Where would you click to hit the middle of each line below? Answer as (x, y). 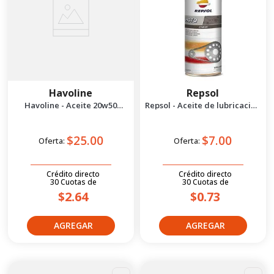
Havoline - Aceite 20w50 (71, 106)
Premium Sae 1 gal (71, 114)
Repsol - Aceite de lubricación (175, 106)
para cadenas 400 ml (203, 114)
